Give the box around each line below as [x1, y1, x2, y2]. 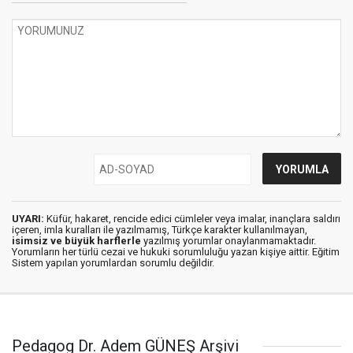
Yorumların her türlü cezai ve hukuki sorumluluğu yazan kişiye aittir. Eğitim [12, 246, 340, 258]
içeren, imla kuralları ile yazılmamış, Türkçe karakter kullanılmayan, [12, 224, 307, 236]
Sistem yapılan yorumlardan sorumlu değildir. [12, 257, 214, 269]
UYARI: [12, 213, 44, 225]
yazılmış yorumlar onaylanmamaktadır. [141, 235, 316, 247]
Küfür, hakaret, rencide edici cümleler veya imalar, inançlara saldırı [44, 213, 340, 225]
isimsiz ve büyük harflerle [12, 235, 141, 247]
